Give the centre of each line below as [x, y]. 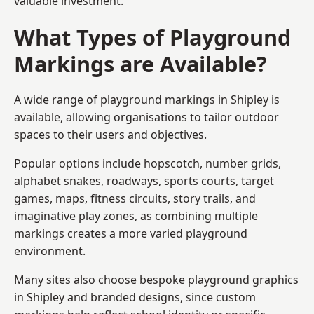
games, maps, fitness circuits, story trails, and [135, 198]
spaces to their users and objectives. [110, 134]
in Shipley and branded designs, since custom [135, 297]
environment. [50, 251]
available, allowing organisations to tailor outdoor [146, 117]
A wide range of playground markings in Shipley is [147, 99]
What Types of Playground [152, 37]
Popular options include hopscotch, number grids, [148, 163]
